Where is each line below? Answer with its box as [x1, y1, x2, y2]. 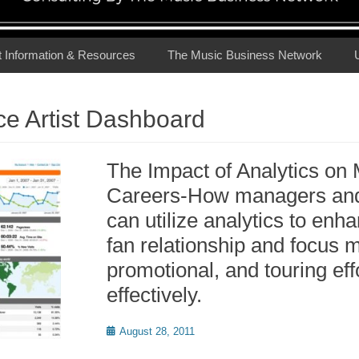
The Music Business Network [167, 48, 322, 62]
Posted [106, 325, 139, 337]
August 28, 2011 [119, 325, 195, 337]
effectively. [107, 283, 202, 307]
